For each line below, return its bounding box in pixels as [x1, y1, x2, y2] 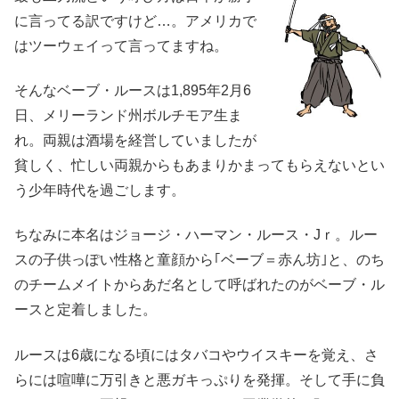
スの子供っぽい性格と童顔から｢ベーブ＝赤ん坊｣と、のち [14, 252, 385, 268]
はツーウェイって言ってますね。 [14, 37, 228, 53]
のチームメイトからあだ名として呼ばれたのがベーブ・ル [14, 277, 385, 293]
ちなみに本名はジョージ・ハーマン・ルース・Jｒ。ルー [14, 227, 378, 243]
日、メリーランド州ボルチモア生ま [14, 107, 242, 123]
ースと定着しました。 [14, 302, 157, 318]
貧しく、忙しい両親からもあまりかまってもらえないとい [14, 157, 385, 173]
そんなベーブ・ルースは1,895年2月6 [14, 82, 251, 98]
